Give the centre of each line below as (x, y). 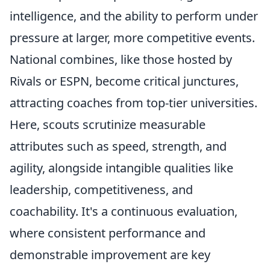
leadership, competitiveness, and (101, 189)
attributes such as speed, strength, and (118, 146)
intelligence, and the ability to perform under (134, 16)
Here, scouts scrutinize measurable (108, 124)
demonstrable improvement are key (110, 254)
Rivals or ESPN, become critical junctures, (124, 81)
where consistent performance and (108, 233)
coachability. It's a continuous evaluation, (124, 211)
